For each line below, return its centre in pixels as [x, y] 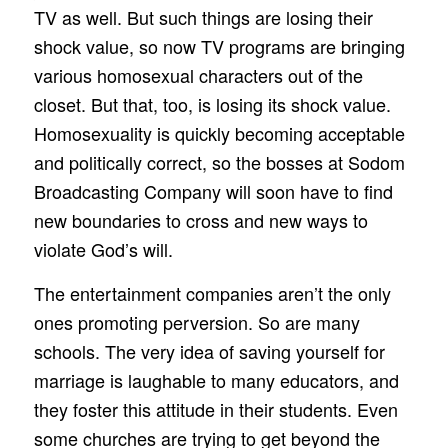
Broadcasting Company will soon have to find [213, 190]
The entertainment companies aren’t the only [212, 293]
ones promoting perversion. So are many [196, 322]
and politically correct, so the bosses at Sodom [219, 161]
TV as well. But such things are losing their [203, 16]
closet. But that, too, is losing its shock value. [212, 103]
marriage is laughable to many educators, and [216, 380]
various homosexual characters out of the [198, 74]
